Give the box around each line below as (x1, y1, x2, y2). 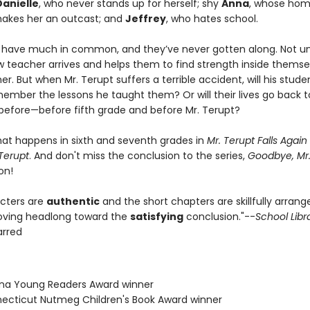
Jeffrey (125, 12, 166, 26)
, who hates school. (165, 12, 258, 26)
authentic (46, 194, 100, 208)
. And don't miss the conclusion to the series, (28, 149, 248, 163)
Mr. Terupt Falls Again (206, 134, 307, 147)
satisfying (129, 210, 183, 224)
